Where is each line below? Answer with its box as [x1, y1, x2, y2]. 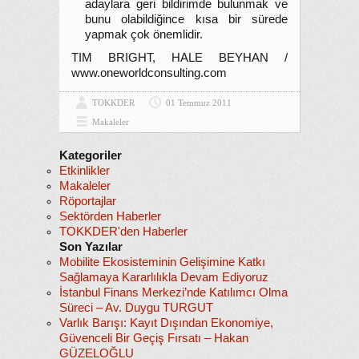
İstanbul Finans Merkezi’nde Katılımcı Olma [59, 286, 288, 299]
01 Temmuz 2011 [166, 98, 232, 107]
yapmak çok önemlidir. [85, 28, 203, 41]
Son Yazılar [59, 240, 123, 253]
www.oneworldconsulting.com [71, 67, 227, 79]
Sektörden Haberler [59, 210, 161, 223]
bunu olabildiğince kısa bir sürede [85, 13, 288, 26]
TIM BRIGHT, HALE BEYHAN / [71, 51, 288, 64]
